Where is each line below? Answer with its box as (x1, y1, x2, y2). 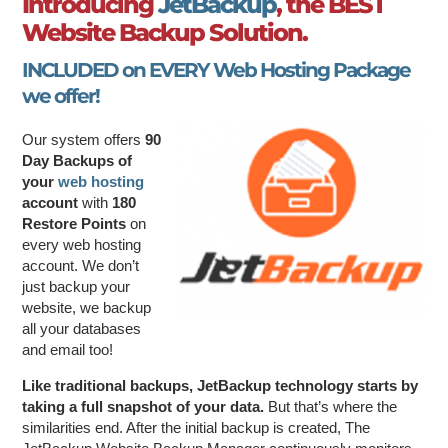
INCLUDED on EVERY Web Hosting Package (22, 57, 411, 82)
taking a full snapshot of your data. (22, 397, 265, 415)
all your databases (22, 319, 142, 337)
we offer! (22, 83, 100, 108)
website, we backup (22, 298, 152, 316)
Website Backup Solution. (22, 17, 308, 47)
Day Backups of (22, 151, 133, 169)
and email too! (22, 340, 114, 358)
